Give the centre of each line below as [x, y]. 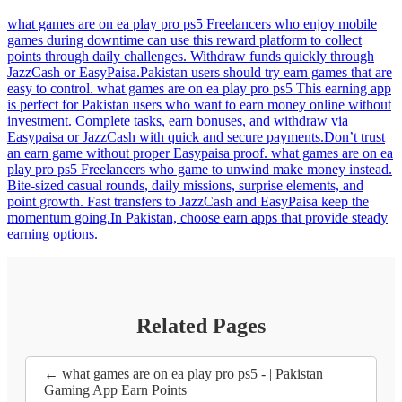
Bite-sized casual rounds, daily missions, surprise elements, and [185, 186]
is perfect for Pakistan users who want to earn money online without [199, 105]
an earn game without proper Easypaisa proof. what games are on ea [200, 153]
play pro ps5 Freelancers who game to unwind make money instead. [200, 170]
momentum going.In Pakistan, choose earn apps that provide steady [197, 218]
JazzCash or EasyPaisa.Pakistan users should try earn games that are [200, 73]
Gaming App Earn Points [115, 390]
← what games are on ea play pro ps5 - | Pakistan [184, 374]
